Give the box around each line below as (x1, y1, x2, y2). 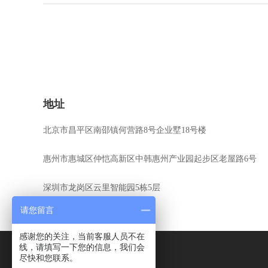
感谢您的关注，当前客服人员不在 (19, 232, 145, 241)
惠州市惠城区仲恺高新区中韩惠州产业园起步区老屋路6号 (43, 154, 257, 163)
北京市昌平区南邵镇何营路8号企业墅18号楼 (43, 126, 206, 135)
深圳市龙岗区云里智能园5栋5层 (43, 183, 160, 192)
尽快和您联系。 (19, 253, 78, 263)
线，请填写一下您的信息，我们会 (19, 242, 145, 252)
